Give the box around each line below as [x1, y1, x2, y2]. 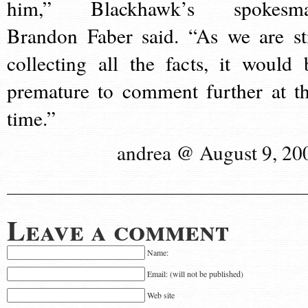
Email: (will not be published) [147, 268, 243, 279]
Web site [147, 289, 175, 300]
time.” [7, 104, 56, 131]
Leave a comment [7, 210, 229, 250]
